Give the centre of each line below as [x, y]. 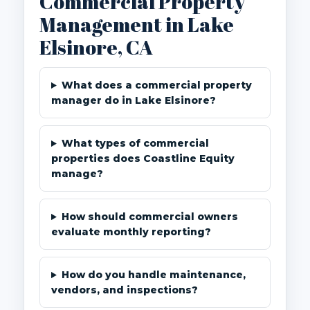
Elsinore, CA [96, 47]
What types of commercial [135, 144]
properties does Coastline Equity [143, 159]
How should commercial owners [149, 217]
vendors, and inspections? [125, 290]
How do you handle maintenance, [153, 275]
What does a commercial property [156, 85]
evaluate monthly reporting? [131, 232]
